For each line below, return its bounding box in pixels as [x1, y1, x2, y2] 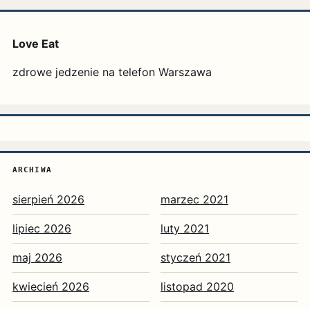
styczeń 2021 [161, 250, 230, 265]
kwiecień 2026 [12, 280, 89, 294]
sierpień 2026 [12, 192, 84, 207]
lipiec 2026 [12, 221, 71, 236]
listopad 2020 [161, 280, 234, 294]
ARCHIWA [12, 165, 52, 175]
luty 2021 [161, 221, 209, 236]
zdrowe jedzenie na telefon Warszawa [12, 65, 212, 80]
